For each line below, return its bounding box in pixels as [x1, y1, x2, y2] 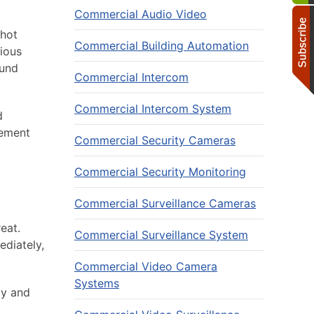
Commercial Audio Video [74, 7, 207, 21]
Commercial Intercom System [74, 102, 231, 116]
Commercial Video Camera [74, 259, 217, 273]
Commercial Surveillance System [74, 228, 248, 242]
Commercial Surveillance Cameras [74, 196, 256, 210]
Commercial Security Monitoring [74, 165, 246, 179]
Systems [74, 276, 119, 290]
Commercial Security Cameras [74, 133, 235, 147]
